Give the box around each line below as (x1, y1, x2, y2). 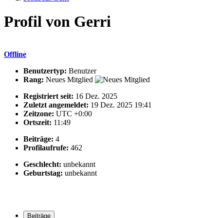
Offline (4, 50, 26, 58)
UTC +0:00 (56, 109, 92, 118)
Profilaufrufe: (23, 143, 69, 152)
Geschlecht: (23, 160, 61, 168)
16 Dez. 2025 (75, 91, 117, 100)
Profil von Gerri (4, 13, 111, 31)
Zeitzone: (23, 109, 54, 118)
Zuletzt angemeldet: (23, 100, 89, 109)
